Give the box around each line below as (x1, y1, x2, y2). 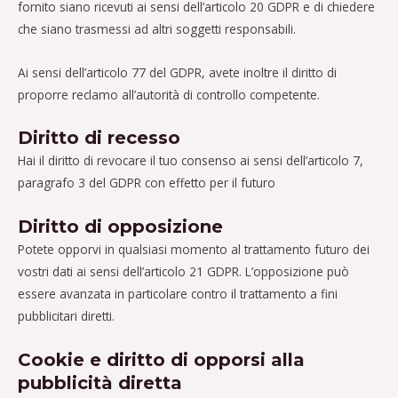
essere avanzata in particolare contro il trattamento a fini (18, 285, 338, 303)
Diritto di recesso (18, 127, 180, 149)
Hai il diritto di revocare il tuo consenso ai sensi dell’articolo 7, (18, 152, 363, 170)
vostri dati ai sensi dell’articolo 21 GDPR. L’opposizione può (18, 263, 349, 281)
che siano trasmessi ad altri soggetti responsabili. (18, 20, 296, 37)
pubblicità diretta (18, 372, 182, 394)
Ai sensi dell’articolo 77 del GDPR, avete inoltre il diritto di (18, 63, 337, 81)
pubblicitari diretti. (18, 307, 115, 325)
